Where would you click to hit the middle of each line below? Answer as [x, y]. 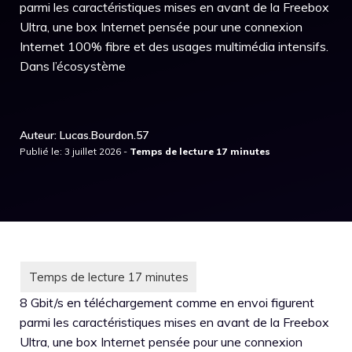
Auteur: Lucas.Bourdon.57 [84, 135]
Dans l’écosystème [73, 66]
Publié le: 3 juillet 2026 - [75, 151]
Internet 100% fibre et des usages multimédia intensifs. [174, 46]
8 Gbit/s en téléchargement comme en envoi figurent [167, 302]
